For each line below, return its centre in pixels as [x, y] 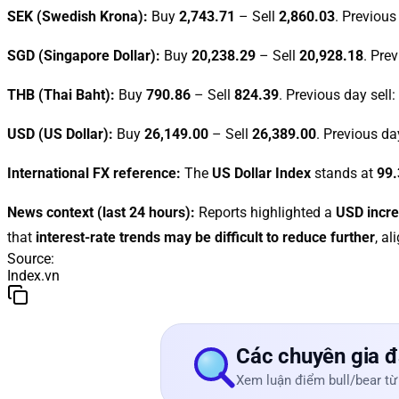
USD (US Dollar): [60, 134]
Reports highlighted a [265, 212]
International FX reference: [94, 173]
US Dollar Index [261, 173]
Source [29, 258]
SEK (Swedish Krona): [77, 16]
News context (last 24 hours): [101, 212]
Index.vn [33, 275]
